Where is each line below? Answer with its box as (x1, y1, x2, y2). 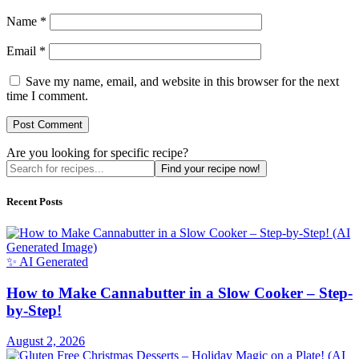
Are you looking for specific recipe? (6, 146, 188, 160)
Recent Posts (6, 195, 63, 208)
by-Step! (6, 301, 62, 319)
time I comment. (6, 89, 88, 103)
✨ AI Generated (6, 254, 88, 268)
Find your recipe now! (161, 163, 260, 175)
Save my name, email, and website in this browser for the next (26, 75, 339, 89)
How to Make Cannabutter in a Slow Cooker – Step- (6, 284, 353, 301)
